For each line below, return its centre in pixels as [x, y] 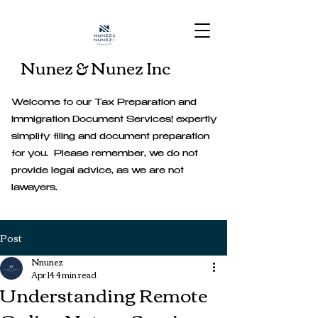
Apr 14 [43, 274]
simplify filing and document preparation [110, 137]
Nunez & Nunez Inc [95, 67]
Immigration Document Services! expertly [114, 120]
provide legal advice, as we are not [98, 171]
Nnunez [47, 262]
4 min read [76, 274]
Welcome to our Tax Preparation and [104, 103]
